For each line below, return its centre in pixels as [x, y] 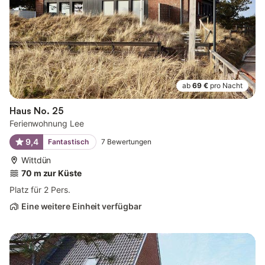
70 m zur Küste [51, 173]
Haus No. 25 [37, 110]
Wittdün [36, 160]
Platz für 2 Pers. [40, 189]
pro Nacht [226, 85]
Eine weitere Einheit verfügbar [82, 206]
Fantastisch [68, 141]
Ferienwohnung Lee [47, 123]
